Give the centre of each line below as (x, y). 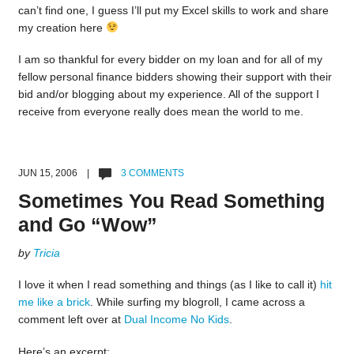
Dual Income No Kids (176, 320)
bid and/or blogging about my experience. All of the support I (168, 94)
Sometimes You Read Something (171, 201)
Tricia (46, 253)
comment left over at (71, 320)
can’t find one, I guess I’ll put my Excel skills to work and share (173, 10)
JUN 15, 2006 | (58, 173)
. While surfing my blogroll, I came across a (197, 302)
